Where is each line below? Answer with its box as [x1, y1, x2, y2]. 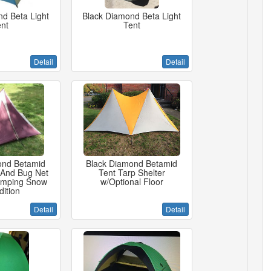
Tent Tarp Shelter [98, 166, 165, 178]
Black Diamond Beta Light [82, 10, 181, 22]
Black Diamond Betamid [86, 157, 178, 169]
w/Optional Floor [100, 175, 163, 188]
